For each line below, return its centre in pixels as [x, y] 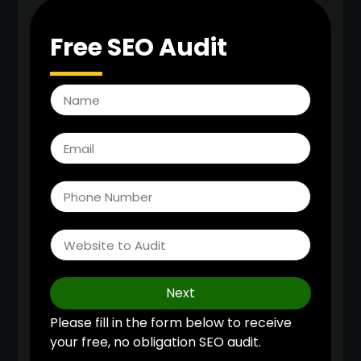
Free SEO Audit [139, 48]
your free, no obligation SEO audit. [156, 342]
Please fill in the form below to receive [171, 323]
